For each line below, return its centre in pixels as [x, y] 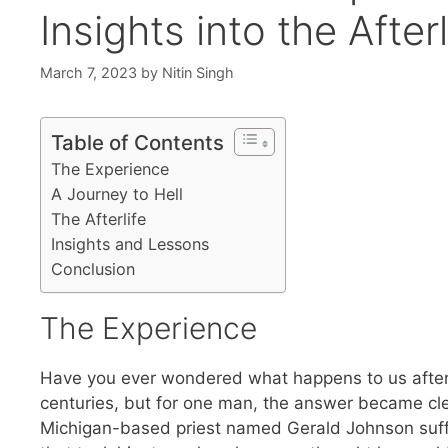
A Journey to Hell [117, 194]
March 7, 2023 [88, 73]
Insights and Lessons [130, 244]
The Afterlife [98, 219]
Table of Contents [137, 143]
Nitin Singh [198, 73]
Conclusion [93, 269]
